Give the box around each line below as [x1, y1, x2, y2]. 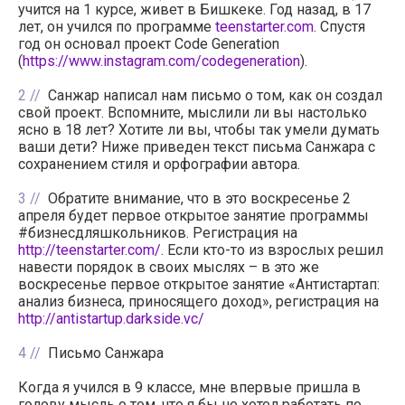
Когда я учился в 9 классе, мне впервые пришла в [18, 378, 361, 396]
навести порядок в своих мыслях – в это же [18, 258, 319, 276]
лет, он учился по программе [18, 17, 215, 35]
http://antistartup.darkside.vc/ [18, 309, 204, 327]
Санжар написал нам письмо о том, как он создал [48, 86, 382, 104]
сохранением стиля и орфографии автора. [18, 155, 300, 173]
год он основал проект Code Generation [18, 34, 279, 52]
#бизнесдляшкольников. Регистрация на [18, 223, 297, 241]
